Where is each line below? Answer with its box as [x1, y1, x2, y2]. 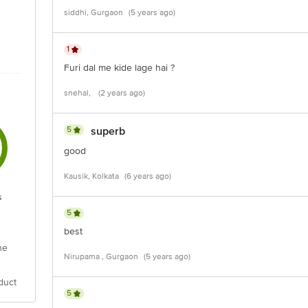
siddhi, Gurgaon [64, 8, 123, 18]
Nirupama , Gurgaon [64, 252, 138, 262]
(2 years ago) [98, 88, 145, 98]
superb [91, 124, 125, 138]
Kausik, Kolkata [64, 171, 119, 181]
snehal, [64, 88, 93, 98]
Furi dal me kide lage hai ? [64, 62, 175, 74]
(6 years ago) [124, 171, 171, 181]
